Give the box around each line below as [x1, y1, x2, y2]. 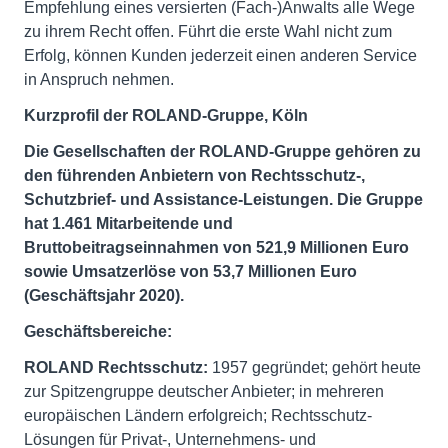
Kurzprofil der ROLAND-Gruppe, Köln [24, 107, 308, 124]
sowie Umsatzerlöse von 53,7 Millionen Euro [24, 263, 357, 280]
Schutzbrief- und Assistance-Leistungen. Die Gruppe [24, 191, 423, 208]
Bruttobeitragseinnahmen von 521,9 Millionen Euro [24, 239, 409, 256]
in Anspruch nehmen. [24, 71, 174, 88]
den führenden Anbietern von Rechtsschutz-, [24, 167, 365, 184]
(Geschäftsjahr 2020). [24, 287, 184, 304]
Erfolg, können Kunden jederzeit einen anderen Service [24, 47, 417, 64]
